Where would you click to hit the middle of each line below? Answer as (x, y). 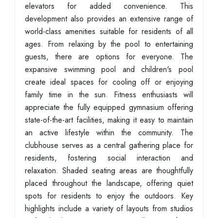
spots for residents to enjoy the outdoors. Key (109, 196)
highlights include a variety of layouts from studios (109, 209)
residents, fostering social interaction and (109, 158)
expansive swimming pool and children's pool (109, 69)
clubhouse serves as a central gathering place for (109, 145)
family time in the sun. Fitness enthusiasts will (109, 95)
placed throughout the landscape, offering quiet (109, 183)
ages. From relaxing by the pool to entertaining (109, 44)
